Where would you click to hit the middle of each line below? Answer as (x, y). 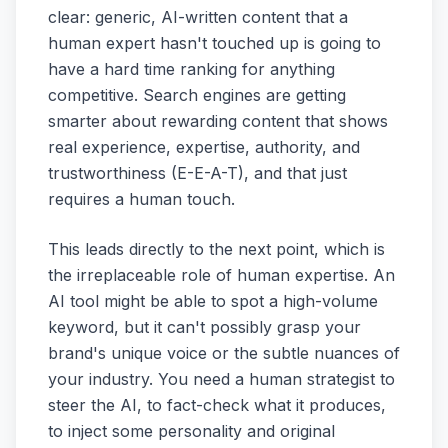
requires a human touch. (141, 198)
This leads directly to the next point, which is (216, 248)
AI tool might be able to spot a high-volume (213, 300)
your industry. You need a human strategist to (221, 378)
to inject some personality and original (191, 430)
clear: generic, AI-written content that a (198, 16)
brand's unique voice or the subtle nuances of (224, 352)
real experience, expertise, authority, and (204, 146)
